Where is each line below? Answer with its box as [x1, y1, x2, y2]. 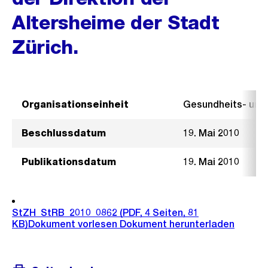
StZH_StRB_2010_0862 [12, 207, 117, 218]
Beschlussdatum [22, 127, 106, 139]
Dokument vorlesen [28, 218, 120, 230]
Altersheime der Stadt [12, 11, 220, 33]
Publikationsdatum [22, 156, 116, 167]
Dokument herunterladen [120, 218, 234, 230]
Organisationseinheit [22, 99, 129, 110]
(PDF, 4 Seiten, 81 [117, 207, 199, 218]
